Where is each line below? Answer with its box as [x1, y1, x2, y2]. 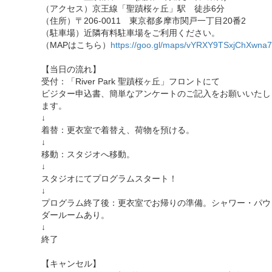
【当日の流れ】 [41, 64, 101, 74]
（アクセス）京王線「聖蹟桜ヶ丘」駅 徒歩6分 [41, 4, 225, 13]
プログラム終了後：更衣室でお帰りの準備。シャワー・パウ [41, 198, 271, 208]
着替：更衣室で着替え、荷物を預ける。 [41, 125, 194, 135]
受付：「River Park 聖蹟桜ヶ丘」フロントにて [41, 76, 220, 86]
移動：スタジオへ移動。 [41, 149, 135, 159]
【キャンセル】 [41, 259, 101, 268]
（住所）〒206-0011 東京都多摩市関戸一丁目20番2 [41, 16, 246, 25]
